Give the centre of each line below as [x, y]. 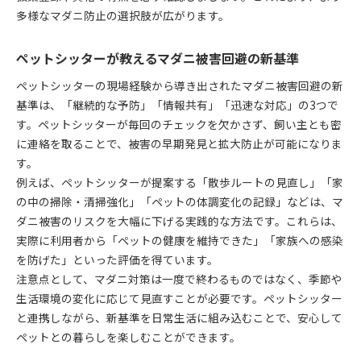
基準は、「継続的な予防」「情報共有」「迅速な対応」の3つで [177, 104]
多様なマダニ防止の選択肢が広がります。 [123, 15]
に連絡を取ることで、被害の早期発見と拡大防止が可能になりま [179, 143]
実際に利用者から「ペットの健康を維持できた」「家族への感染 [180, 240]
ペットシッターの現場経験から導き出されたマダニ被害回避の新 [180, 85]
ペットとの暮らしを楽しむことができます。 [129, 336]
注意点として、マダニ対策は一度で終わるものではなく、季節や [179, 278]
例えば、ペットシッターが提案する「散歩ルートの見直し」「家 [180, 182]
